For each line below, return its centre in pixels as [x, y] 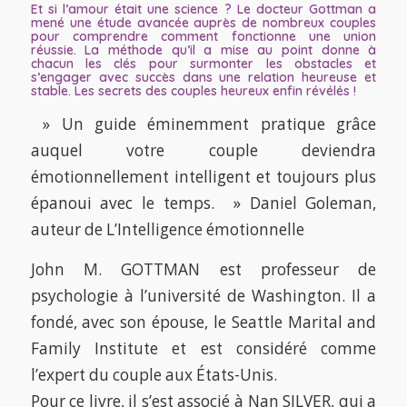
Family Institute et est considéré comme [203, 348]
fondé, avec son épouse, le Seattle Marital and [203, 322]
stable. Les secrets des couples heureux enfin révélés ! [193, 90]
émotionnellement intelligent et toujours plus [203, 177]
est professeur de [288, 269]
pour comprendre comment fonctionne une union [203, 36]
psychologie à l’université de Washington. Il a [203, 295]
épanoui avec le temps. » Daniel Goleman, [203, 203]
